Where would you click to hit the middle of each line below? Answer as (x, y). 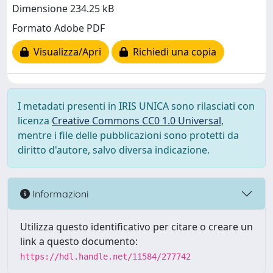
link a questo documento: (79, 241)
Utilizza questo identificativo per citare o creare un (136, 227)
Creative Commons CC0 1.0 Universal (136, 121)
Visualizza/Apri (65, 52)
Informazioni (59, 193)
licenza (35, 121)
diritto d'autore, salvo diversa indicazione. (114, 150)
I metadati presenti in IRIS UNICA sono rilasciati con (136, 106)
